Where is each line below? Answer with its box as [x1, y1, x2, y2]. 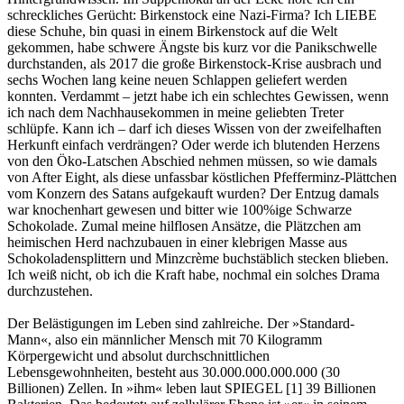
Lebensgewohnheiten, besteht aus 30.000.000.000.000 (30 [7, 364, 340, 381]
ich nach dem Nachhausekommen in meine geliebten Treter [7, 105, 344, 121]
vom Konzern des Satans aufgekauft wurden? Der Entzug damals [7, 186, 379, 202]
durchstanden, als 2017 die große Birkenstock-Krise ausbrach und [7, 56, 381, 72]
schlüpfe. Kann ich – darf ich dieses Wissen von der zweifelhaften [7, 121, 381, 137]
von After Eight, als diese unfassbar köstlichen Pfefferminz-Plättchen [7, 170, 397, 186]
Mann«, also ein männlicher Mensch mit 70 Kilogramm [7, 332, 322, 348]
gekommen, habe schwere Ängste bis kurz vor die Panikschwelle [7, 40, 377, 56]
